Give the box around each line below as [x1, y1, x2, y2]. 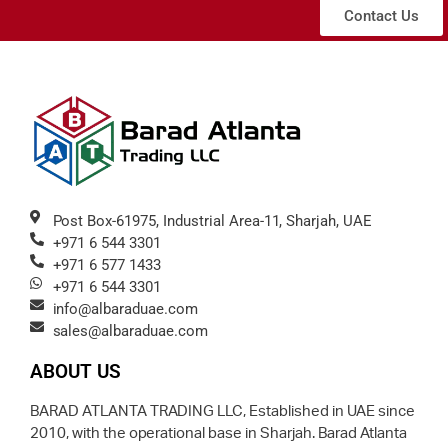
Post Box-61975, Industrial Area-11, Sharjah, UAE [52, 212, 373, 231]
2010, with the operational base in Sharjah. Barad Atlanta [30, 426, 408, 442]
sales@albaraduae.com [52, 322, 208, 341]
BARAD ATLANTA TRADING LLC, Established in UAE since [30, 404, 415, 420]
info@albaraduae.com [52, 300, 198, 319]
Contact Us [344, 6, 419, 25]
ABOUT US [30, 360, 121, 384]
